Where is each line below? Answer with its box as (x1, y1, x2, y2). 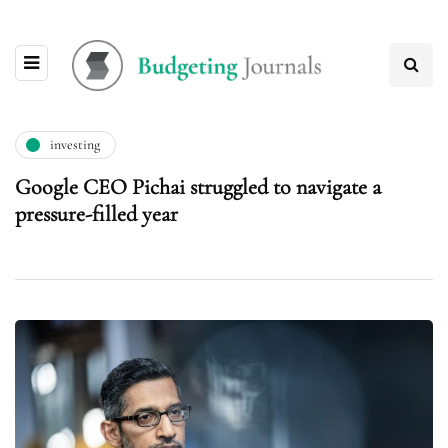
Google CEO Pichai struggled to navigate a (15, 173, 381, 200)
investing (50, 136, 100, 154)
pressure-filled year (15, 200, 178, 227)
